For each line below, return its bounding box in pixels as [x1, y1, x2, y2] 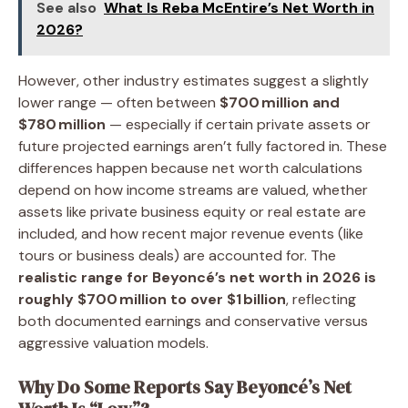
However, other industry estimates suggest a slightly [18, 70, 369, 90]
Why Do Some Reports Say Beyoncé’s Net [18, 373, 352, 400]
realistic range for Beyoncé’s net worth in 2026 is [18, 267, 376, 287]
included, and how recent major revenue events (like [18, 223, 363, 243]
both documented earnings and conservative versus [18, 311, 368, 331]
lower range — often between [18, 92, 219, 112]
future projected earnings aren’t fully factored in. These [18, 136, 387, 156]
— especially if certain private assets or [106, 114, 371, 134]
